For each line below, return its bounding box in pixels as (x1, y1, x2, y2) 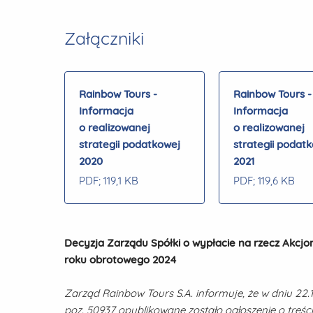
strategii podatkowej (79, 138, 180, 151)
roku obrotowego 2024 (64, 253, 177, 266)
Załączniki (64, 27, 144, 49)
